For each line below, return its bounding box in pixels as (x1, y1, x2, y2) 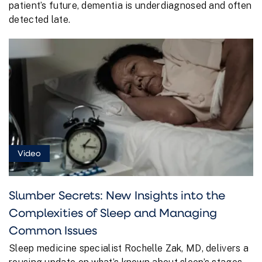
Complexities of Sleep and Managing (9, 204, 217, 220)
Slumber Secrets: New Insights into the (9, 187, 225, 202)
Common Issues (9, 222, 97, 237)
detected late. (9, 14, 71, 26)
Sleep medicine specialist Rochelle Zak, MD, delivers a (9, 242, 249, 254)
